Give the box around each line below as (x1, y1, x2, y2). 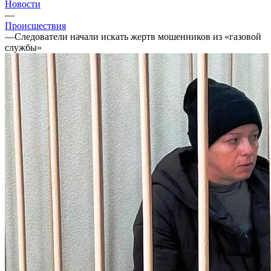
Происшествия (5, 20, 66, 31)
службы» (5, 42, 42, 53)
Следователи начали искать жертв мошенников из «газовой (15, 31, 261, 42)
